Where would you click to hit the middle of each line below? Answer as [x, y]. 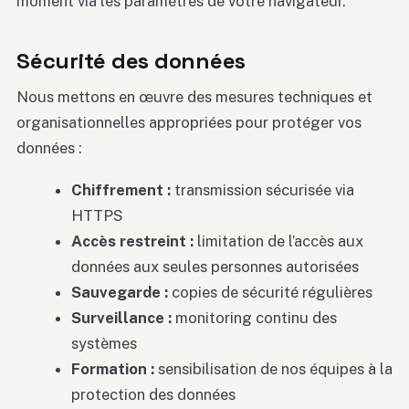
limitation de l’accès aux [278, 241]
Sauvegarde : [119, 293]
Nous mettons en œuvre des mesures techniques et [194, 96]
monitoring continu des [254, 318]
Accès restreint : [132, 241]
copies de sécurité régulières [270, 293]
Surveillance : [121, 318]
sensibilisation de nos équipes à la [273, 369]
